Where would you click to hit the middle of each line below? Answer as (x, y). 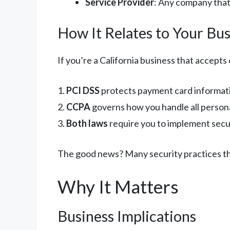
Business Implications (127, 216)
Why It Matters (118, 186)
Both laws (87, 123)
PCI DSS (83, 90)
